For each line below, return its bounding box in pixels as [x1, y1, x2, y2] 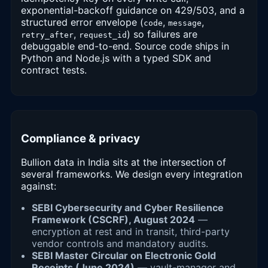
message [168, 18, 202, 28]
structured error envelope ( [21, 16, 144, 28]
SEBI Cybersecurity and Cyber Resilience [32, 202, 224, 214]
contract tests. [21, 63, 87, 76]
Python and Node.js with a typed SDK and [21, 51, 211, 64]
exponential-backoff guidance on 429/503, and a [21, 4, 245, 16]
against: [21, 180, 56, 193]
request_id [79, 30, 127, 39]
